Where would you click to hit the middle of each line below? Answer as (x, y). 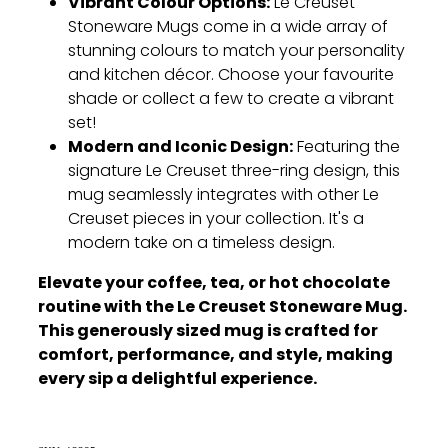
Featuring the (346, 147)
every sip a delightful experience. (177, 379)
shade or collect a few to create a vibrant (231, 99)
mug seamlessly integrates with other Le (223, 195)
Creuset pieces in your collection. (196, 219)
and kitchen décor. (141, 75)
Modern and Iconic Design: (180, 147)
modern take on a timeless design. (201, 243)
